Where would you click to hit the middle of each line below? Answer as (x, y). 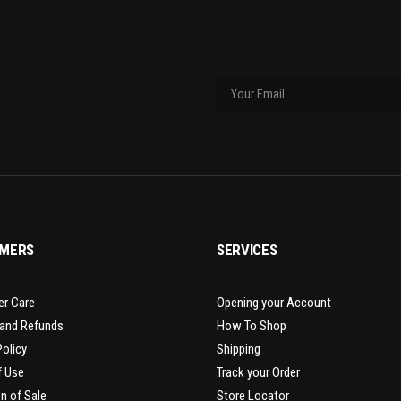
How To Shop (252, 326)
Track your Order (258, 372)
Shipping (239, 349)
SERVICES (247, 250)
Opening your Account (274, 303)
